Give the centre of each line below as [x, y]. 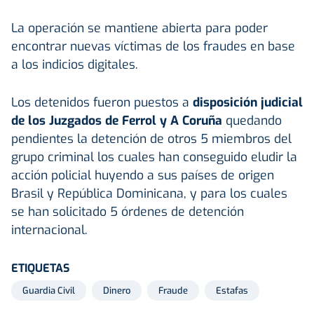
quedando [252, 120]
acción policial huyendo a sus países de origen [143, 175]
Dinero [117, 290]
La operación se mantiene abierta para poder [139, 28]
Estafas [232, 290]
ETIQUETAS [40, 268]
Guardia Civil [49, 290]
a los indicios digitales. [75, 64]
